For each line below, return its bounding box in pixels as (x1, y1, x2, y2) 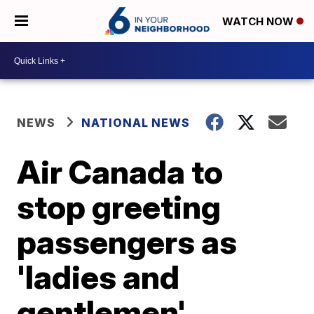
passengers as (17, 222, 238, 261)
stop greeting (17, 187, 221, 226)
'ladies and (17, 257, 180, 296)
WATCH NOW (222, 15, 296, 29)
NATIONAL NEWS (81, 116, 191, 130)
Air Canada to (17, 152, 224, 191)
